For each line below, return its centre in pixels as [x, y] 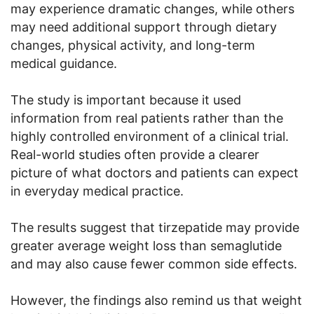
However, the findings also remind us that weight [156, 300]
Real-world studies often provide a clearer [135, 154]
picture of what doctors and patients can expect [155, 172]
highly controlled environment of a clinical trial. [150, 136]
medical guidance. [64, 63]
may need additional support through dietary [144, 27]
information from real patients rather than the [147, 118]
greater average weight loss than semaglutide [146, 245]
